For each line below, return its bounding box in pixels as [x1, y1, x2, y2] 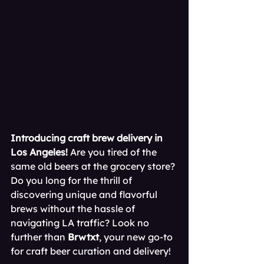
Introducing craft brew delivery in [11, 132, 165, 144]
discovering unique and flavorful [11, 189, 160, 200]
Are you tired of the [68, 146, 159, 158]
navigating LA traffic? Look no [11, 217, 151, 229]
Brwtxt [68, 231, 99, 243]
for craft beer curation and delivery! [11, 245, 171, 257]
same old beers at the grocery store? [11, 160, 177, 172]
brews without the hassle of [11, 203, 137, 214]
